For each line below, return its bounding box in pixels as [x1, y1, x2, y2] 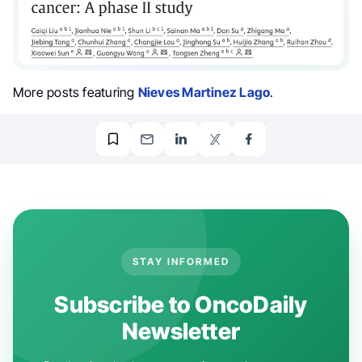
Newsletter [121, 318, 241, 346]
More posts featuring [13, 84, 138, 101]
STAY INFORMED [132, 255, 230, 268]
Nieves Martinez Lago [137, 84, 271, 101]
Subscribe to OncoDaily [54, 291, 308, 319]
